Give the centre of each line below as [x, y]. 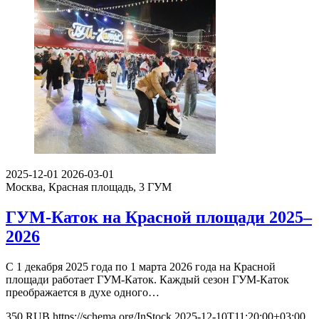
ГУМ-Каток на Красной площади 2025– [159, 218]
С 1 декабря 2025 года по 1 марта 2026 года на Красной [141, 267]
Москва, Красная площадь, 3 [77, 187]
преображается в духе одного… [83, 293]
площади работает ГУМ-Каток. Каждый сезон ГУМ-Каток [147, 280]
